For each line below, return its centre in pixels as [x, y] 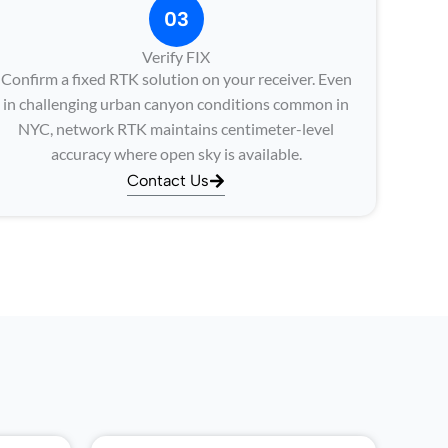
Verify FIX [176, 56]
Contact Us [168, 180]
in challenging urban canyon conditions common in [176, 103]
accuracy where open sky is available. [176, 153]
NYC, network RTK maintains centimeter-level [176, 128]
